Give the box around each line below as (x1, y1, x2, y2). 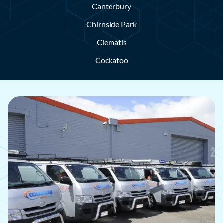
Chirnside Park (86, 19, 137, 29)
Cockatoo (95, 55, 128, 65)
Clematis (96, 37, 127, 47)
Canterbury (92, 1, 131, 11)
